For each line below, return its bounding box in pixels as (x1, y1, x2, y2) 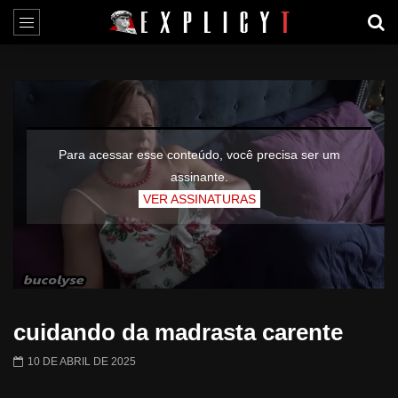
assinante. (170, 169, 228, 184)
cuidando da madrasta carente (13, 319, 343, 346)
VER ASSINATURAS (142, 191, 256, 206)
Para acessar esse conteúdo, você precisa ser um (58, 147, 340, 162)
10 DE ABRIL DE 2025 (28, 355, 136, 369)
